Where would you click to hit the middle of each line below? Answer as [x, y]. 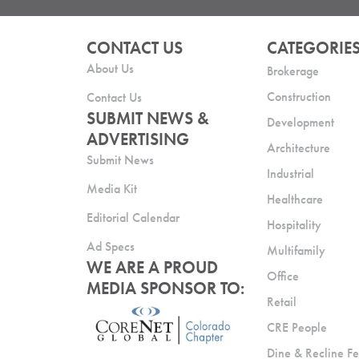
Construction [299, 96]
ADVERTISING [137, 139]
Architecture [299, 147]
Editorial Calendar [133, 217]
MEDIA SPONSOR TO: [165, 288]
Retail [282, 301]
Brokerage [293, 71]
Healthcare [295, 199]
